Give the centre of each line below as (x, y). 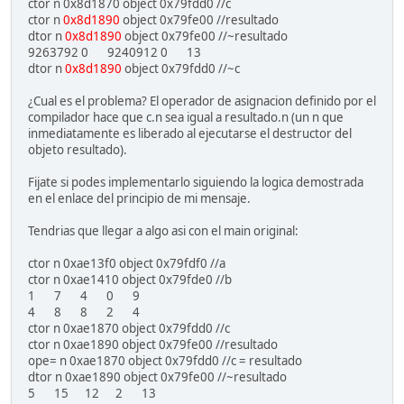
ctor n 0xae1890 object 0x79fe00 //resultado (153, 345)
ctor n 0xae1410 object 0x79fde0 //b (130, 280)
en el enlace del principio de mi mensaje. (139, 199)
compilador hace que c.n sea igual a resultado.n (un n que (186, 118)
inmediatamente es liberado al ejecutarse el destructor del (190, 134)
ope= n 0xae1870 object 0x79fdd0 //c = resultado (165, 361)
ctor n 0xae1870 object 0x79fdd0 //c (129, 329)
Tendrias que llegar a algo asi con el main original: (163, 231)
